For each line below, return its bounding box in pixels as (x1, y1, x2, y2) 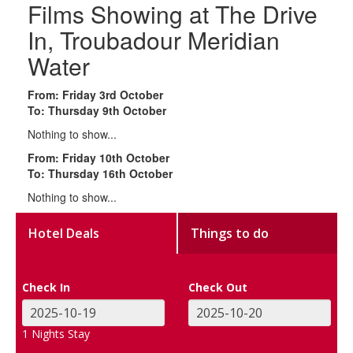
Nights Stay (28, 325, 91, 341)
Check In (22, 279, 71, 295)
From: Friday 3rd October (28, 86, 163, 102)
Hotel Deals (28, 224, 100, 242)
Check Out (188, 279, 247, 295)
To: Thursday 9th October (28, 102, 166, 118)
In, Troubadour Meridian (28, 22, 280, 57)
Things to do (191, 224, 269, 242)
